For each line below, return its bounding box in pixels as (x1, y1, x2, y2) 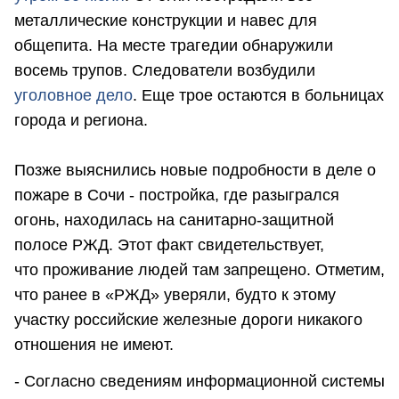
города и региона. (14, 110, 148, 129)
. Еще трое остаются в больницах (133, 85, 384, 104)
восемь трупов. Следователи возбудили (14, 61, 315, 79)
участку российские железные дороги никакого (14, 310, 362, 329)
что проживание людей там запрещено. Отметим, (14, 260, 385, 279)
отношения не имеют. (14, 335, 174, 354)
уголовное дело (14, 85, 133, 104)
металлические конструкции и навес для (14, 11, 317, 29)
